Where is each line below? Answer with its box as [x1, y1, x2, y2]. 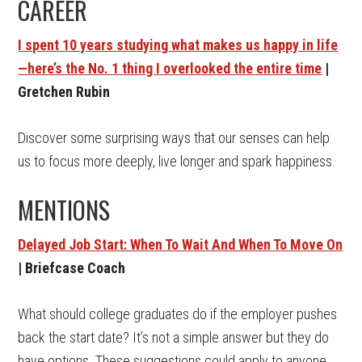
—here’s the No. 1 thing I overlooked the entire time [18, 60, 322, 77]
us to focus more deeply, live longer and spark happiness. [18, 153, 336, 170]
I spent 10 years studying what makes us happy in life [18, 36, 339, 53]
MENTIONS [18, 192, 111, 228]
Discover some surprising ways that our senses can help [18, 129, 330, 146]
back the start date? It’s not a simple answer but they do [18, 329, 330, 346]
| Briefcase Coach [18, 259, 126, 276]
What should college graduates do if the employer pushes [18, 305, 338, 322]
